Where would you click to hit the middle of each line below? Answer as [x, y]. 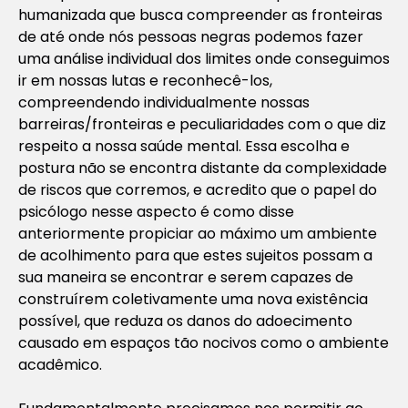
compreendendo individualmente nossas [164, 102]
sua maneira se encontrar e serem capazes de [186, 277]
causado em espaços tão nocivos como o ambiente [204, 342]
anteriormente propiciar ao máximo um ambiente [198, 233]
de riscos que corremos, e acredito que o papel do [198, 189]
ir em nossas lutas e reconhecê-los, [145, 80]
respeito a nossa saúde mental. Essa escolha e [184, 146]
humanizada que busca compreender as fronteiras [200, 15]
